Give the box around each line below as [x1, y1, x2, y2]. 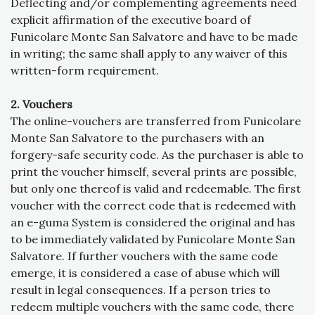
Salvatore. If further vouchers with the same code [11, 249, 278, 264]
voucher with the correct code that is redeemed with [11, 198, 296, 213]
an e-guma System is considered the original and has [11, 215, 295, 230]
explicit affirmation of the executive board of [11, 13, 251, 27]
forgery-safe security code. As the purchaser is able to [11, 148, 304, 162]
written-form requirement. [11, 63, 159, 78]
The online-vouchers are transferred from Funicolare [11, 114, 301, 129]
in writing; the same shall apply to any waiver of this [11, 46, 288, 61]
